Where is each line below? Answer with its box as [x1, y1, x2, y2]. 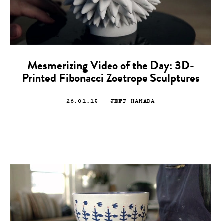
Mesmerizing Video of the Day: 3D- [27, 60, 194, 73]
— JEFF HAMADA [98, 96, 155, 105]
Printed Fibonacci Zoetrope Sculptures [21, 73, 200, 85]
